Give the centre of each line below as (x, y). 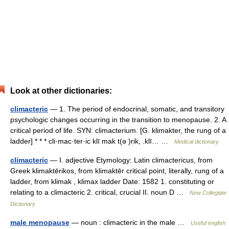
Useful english (208, 223)
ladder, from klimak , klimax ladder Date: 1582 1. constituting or (112, 181)
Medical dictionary (197, 142)
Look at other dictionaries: (61, 91)
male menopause (40, 222)
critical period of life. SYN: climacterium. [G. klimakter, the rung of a (118, 130)
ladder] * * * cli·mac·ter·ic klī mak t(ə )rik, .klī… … (92, 141)
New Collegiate (208, 193)
